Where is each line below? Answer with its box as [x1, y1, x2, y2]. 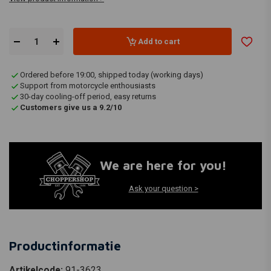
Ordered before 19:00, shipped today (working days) [20, 70, 203, 79]
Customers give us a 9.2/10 [20, 103, 122, 112]
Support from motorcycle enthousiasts [20, 81, 155, 90]
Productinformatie [9, 238, 121, 253]
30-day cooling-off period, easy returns [20, 92, 156, 101]
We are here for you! [100, 158, 227, 173]
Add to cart [137, 36, 180, 46]
